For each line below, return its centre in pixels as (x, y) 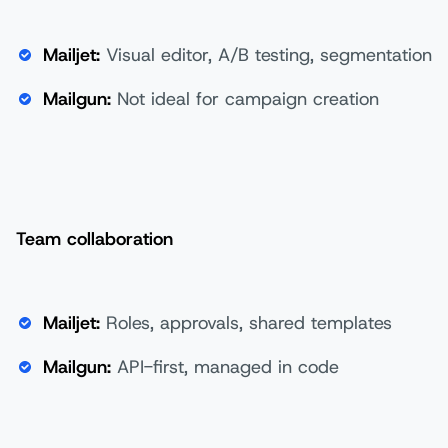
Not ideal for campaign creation (245, 99)
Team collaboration (94, 239)
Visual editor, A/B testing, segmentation (266, 55)
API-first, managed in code (225, 367)
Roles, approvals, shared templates (249, 323)
